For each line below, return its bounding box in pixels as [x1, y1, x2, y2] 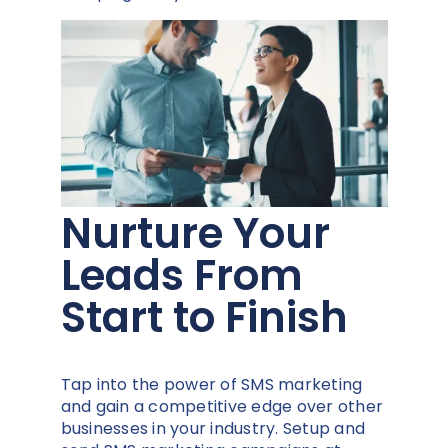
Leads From [60, 246, 303, 306]
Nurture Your [60, 204, 330, 264]
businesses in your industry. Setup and [60, 417, 365, 441]
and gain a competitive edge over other [60, 395, 383, 419]
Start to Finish [60, 288, 348, 348]
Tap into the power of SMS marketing [60, 373, 363, 397]
